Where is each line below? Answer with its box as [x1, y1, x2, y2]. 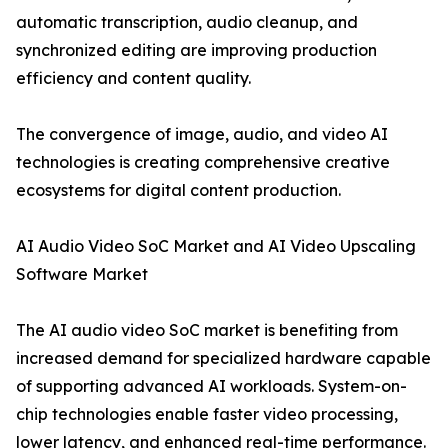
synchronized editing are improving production [16, 40, 377, 61]
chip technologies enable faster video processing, [16, 404, 398, 425]
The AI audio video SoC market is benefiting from [16, 320, 398, 341]
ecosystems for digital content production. [16, 180, 341, 201]
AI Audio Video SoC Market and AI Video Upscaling [16, 236, 416, 257]
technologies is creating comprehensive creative [16, 152, 390, 173]
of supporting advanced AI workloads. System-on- [16, 376, 407, 397]
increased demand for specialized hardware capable [16, 348, 431, 369]
